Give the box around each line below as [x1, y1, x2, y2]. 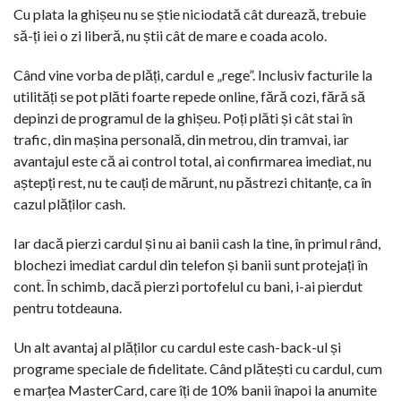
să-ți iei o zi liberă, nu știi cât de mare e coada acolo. [13, 26, 327, 44]
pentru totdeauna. [13, 298, 122, 316]
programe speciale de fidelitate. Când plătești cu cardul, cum [13, 359, 382, 377]
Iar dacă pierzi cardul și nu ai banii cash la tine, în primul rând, [13, 234, 380, 252]
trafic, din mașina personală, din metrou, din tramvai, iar [13, 130, 349, 148]
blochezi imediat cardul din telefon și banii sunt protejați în [13, 255, 368, 273]
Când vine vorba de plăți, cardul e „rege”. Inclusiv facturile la [13, 65, 372, 83]
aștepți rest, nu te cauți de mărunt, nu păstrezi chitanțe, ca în [13, 173, 371, 191]
